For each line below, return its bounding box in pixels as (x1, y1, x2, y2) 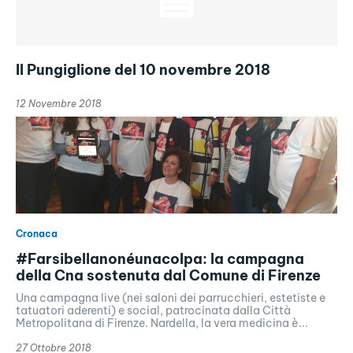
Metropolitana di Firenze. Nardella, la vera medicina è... (16, 315, 308, 330)
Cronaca (16, 227, 58, 240)
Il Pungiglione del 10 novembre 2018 (16, 61, 270, 80)
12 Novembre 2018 (16, 98, 101, 110)
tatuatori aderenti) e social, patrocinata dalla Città (16, 303, 291, 318)
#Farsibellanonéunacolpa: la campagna (16, 249, 304, 268)
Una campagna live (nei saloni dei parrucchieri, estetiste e (16, 290, 325, 305)
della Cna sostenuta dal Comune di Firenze (16, 266, 321, 284)
